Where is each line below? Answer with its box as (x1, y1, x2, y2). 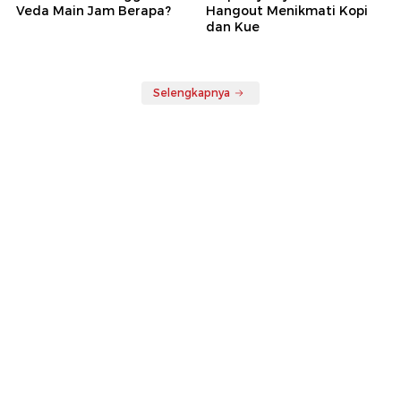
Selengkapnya (153, 86, 230, 100)
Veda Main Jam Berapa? (16, 3, 171, 20)
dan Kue (206, 19, 260, 36)
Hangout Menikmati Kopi (206, 3, 368, 20)
